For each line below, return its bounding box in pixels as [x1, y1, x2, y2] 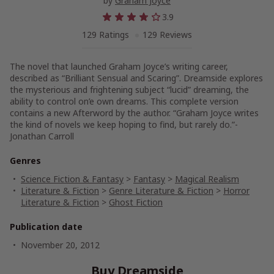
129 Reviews [143, 29, 192, 40]
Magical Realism [175, 173, 239, 185]
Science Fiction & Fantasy [21, 173, 124, 185]
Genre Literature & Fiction [109, 185, 213, 196]
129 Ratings [82, 29, 131, 40]
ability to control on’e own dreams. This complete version [10, 95, 239, 107]
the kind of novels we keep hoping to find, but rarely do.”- [10, 119, 238, 130]
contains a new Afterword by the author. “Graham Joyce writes [10, 107, 259, 119]
